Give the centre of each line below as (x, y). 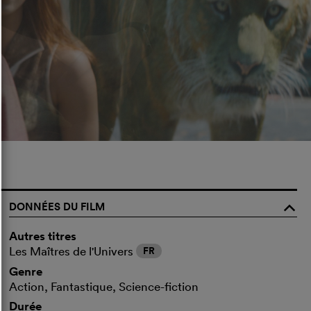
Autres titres (43, 236)
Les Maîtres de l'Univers (73, 251)
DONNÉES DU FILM (57, 206)
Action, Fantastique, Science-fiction (104, 286)
